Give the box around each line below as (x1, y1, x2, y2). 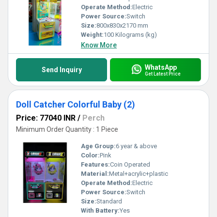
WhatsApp (144, 63, 177, 71)
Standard (96, 198, 122, 205)
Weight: (81, 31, 104, 38)
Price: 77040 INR (16, 113, 76, 123)
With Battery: (81, 207, 120, 214)
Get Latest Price (144, 71, 181, 77)
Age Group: (81, 142, 116, 150)
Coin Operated (110, 161, 150, 168)
